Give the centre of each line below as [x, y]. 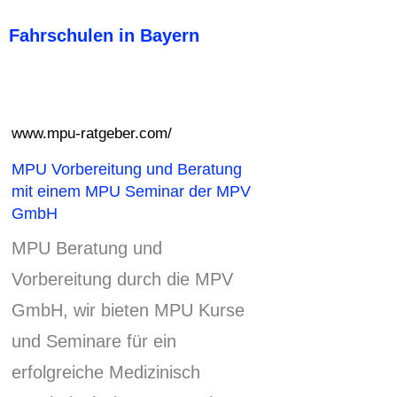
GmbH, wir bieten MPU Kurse [128, 311]
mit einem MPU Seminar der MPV [131, 191]
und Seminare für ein [94, 342]
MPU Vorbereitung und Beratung [127, 169]
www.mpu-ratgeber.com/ [92, 132]
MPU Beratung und [87, 249]
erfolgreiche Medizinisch [106, 373]
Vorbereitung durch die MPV [122, 280]
